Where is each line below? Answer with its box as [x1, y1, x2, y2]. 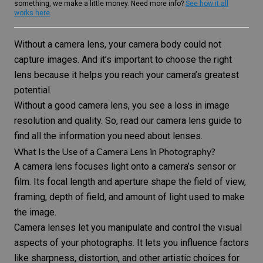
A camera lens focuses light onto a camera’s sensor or [14, 161, 236, 172]
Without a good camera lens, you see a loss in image [14, 100, 230, 111]
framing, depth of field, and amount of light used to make [14, 191, 245, 203]
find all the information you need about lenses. [14, 130, 203, 141]
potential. [14, 85, 52, 96]
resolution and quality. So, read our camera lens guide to [14, 115, 242, 126]
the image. [14, 207, 56, 218]
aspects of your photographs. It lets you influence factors [14, 237, 249, 248]
